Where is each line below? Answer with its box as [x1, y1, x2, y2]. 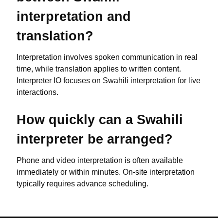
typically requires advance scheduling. [17, 180, 148, 188]
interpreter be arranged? [17, 131, 173, 147]
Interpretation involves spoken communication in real [17, 53, 198, 62]
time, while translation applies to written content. [17, 65, 181, 73]
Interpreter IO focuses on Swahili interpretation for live [17, 76, 200, 85]
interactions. [17, 88, 58, 97]
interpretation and [17, 9, 131, 24]
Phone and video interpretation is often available [17, 156, 183, 165]
